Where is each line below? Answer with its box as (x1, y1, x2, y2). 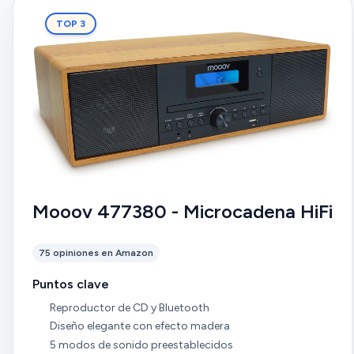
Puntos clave (32, 276, 109, 292)
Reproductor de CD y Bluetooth (49, 300, 209, 314)
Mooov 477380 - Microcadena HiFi (32, 199, 333, 223)
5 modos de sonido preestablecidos (49, 337, 233, 352)
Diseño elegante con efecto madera (49, 319, 230, 333)
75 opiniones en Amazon (39, 247, 153, 258)
